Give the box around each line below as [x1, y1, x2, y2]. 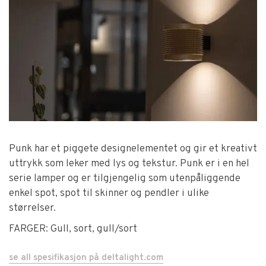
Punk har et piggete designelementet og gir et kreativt [9, 142, 257, 156]
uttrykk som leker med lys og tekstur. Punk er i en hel [9, 157, 249, 170]
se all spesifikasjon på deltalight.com [9, 252, 163, 264]
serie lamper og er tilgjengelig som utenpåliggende [9, 172, 240, 185]
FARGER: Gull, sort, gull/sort [9, 222, 137, 236]
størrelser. [9, 201, 56, 215]
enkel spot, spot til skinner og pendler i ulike [9, 186, 209, 200]
